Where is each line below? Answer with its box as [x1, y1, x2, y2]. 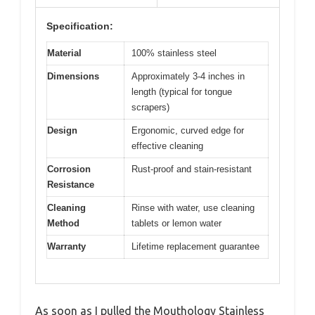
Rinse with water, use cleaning [131, 202, 255, 214]
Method [47, 218, 79, 229]
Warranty [47, 241, 86, 252]
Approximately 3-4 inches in [131, 71, 245, 82]
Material [47, 48, 82, 59]
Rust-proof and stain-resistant [131, 164, 252, 175]
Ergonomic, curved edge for [131, 125, 244, 136]
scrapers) [131, 102, 169, 113]
